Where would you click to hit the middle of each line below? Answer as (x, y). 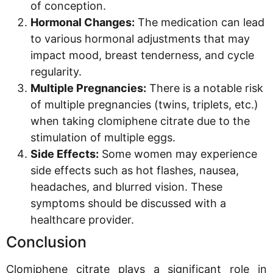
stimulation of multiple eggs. (103, 137)
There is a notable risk (205, 88)
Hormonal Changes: (83, 22)
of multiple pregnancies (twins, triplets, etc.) (144, 104)
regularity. (56, 71)
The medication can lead (200, 22)
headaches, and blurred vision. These (126, 186)
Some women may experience (178, 154)
